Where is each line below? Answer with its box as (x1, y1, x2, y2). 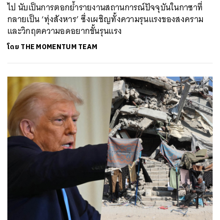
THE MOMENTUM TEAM (21, 41, 98, 53)
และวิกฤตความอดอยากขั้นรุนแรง (7, 24, 122, 38)
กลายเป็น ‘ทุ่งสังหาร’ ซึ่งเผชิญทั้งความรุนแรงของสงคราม (7, 12, 204, 27)
